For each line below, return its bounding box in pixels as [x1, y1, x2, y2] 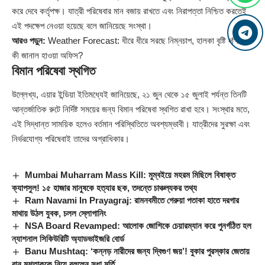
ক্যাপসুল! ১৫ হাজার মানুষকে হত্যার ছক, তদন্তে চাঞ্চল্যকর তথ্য [12, 182, 197, 193]
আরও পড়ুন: [12, 35, 48, 46]
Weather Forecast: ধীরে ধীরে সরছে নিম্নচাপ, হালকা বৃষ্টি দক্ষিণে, [48, 35, 248, 46]
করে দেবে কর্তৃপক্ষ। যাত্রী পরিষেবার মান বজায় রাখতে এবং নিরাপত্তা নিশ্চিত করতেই [12, 6, 247, 17]
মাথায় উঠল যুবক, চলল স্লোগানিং [12, 208, 106, 218]
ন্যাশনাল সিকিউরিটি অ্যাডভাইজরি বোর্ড [12, 233, 124, 244]
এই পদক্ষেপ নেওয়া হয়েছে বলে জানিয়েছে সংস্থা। [12, 21, 152, 31]
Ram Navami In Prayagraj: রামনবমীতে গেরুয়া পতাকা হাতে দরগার [25, 195, 240, 205]
